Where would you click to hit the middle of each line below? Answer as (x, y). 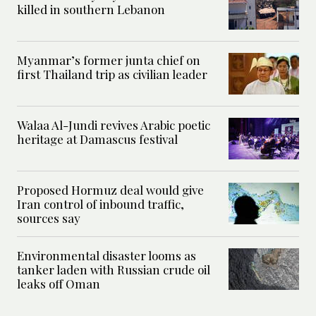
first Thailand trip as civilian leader (112, 74)
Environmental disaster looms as (107, 255)
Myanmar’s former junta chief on (109, 60)
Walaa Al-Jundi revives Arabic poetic (114, 124)
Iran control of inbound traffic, (101, 203)
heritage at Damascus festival (97, 139)
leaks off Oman (59, 283)
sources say (49, 218)
